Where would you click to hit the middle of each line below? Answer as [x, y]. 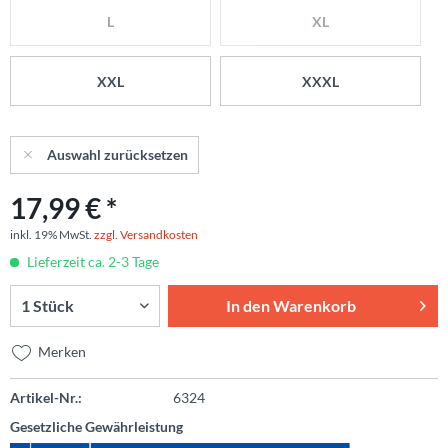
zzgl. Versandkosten [146, 234]
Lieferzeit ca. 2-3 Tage [91, 261]
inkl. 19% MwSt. [52, 234]
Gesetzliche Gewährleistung [96, 426]
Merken [62, 351]
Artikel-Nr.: [46, 397]
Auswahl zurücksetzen [117, 154]
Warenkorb [315, 305]
